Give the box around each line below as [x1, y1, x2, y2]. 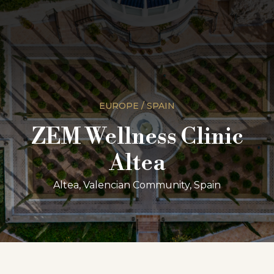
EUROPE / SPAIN [99, 100, 175, 111]
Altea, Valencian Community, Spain [53, 179, 221, 191]
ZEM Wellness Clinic [31, 124, 243, 151]
